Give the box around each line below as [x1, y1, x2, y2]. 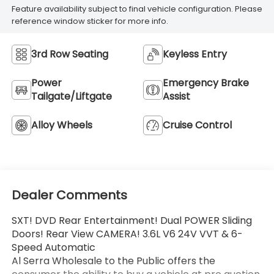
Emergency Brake [163, 75, 249, 90]
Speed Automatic [11, 240, 95, 255]
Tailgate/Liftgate [31, 89, 112, 103]
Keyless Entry [163, 46, 227, 61]
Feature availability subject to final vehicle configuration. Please [11, 2, 262, 15]
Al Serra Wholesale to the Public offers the [11, 254, 215, 268]
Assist [163, 89, 190, 103]
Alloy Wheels [31, 117, 92, 132]
